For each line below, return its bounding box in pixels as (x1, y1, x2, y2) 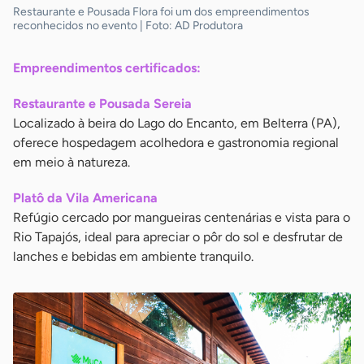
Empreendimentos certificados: (13, 59, 201, 76)
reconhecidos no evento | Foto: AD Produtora (13, 18, 243, 32)
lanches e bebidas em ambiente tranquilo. (13, 248, 253, 264)
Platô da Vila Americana (13, 189, 158, 206)
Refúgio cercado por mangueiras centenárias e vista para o (13, 209, 350, 225)
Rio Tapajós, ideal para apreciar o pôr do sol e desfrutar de (13, 228, 343, 245)
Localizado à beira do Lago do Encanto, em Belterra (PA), (13, 115, 340, 131)
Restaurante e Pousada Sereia (13, 95, 192, 111)
